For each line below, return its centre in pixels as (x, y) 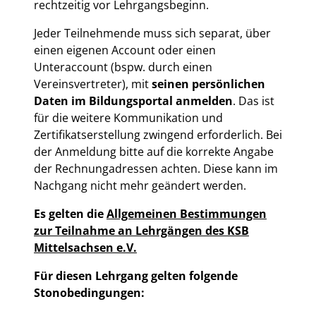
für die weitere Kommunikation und (128, 117)
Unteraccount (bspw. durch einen (123, 67)
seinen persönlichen (208, 84)
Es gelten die (70, 213)
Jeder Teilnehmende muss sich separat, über (152, 33)
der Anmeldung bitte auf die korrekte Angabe (154, 151)
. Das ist (254, 101)
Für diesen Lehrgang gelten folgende (136, 275)
